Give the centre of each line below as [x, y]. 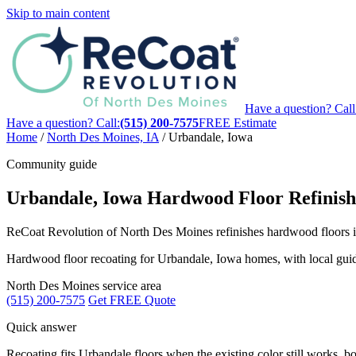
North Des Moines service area [84, 285]
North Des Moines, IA [103, 137]
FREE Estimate [238, 123]
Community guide [52, 164]
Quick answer [41, 327]
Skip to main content [58, 13]
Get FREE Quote [132, 300]
